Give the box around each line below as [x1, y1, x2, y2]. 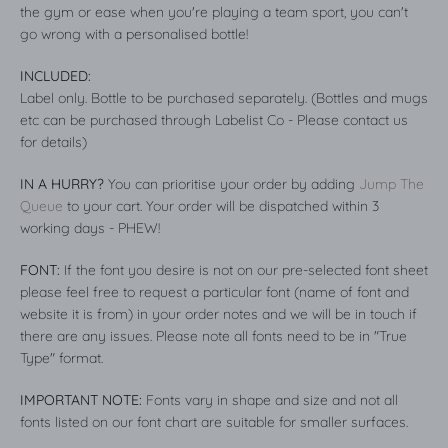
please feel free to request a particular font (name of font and [20, 283, 409, 302]
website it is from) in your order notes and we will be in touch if [20, 305, 417, 324]
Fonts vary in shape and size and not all [142, 391, 398, 410]
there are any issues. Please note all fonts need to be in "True [20, 327, 407, 346]
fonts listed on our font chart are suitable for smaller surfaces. [20, 413, 408, 432]
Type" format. [20, 349, 103, 368]
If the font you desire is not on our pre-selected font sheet [64, 261, 428, 280]
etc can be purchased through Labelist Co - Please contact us [20, 111, 408, 130]
